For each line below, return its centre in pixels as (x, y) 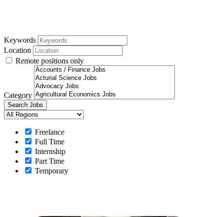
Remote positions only (50, 61)
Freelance (49, 132)
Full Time (49, 141)
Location (17, 50)
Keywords (20, 40)
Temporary (51, 170)
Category (18, 95)
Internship (49, 151)
